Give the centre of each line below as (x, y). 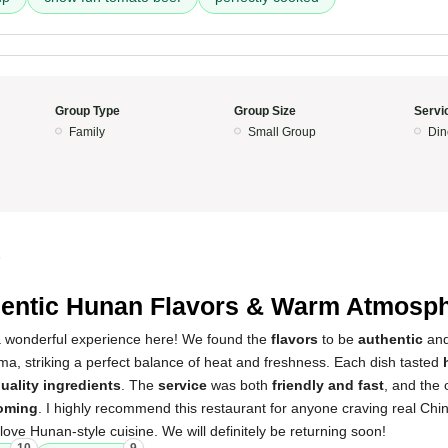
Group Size (265, 111)
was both (239, 385)
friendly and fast (328, 385)
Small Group (282, 132)
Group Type (87, 111)
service (182, 385)
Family (86, 132)
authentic (390, 339)
